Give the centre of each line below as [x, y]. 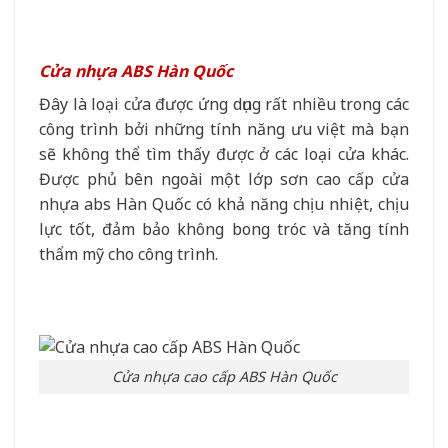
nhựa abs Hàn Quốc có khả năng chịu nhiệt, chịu [224, 203]
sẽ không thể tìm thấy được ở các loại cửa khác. [224, 153]
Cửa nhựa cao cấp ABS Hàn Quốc [224, 377]
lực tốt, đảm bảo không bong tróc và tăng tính [224, 228]
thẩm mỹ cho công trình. [128, 253]
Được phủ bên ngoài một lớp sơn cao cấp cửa [224, 178]
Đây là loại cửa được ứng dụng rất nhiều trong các [224, 103]
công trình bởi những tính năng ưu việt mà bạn [224, 128]
